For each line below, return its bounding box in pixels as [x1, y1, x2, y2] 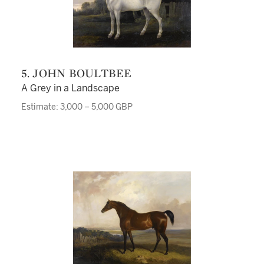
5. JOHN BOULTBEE [29, 65, 132, 81]
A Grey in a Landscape [21, 82, 120, 94]
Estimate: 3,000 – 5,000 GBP [21, 102, 133, 112]
